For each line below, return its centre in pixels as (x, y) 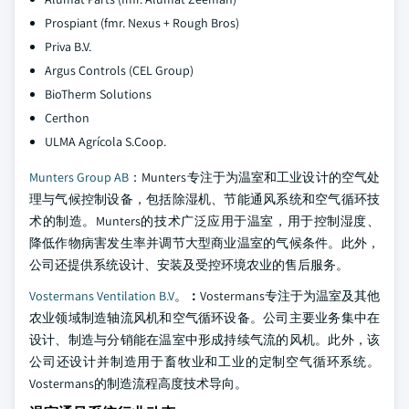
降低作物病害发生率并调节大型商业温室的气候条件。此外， (204, 243)
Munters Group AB (79, 178)
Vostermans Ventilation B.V (102, 296)
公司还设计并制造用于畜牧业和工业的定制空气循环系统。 (204, 362)
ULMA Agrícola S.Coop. (105, 142)
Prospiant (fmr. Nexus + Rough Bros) (142, 23)
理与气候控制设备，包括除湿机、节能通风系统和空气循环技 (204, 199)
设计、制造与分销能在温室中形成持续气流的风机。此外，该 (204, 340)
